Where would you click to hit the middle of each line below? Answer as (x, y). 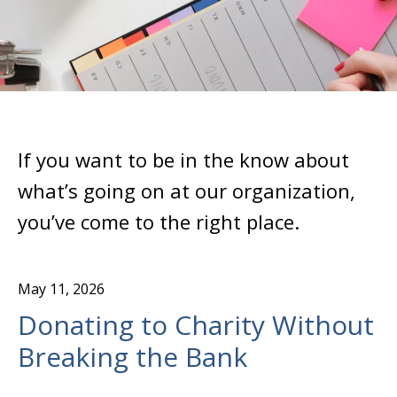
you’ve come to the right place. (159, 222)
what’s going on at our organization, (187, 191)
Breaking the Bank (132, 357)
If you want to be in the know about (183, 160)
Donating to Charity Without (196, 325)
